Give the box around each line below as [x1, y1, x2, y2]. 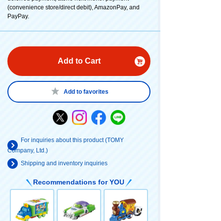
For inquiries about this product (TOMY [21, 137, 124, 144]
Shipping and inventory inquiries [21, 160, 108, 167]
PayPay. [7, 13, 29, 20]
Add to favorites [64, 88, 109, 96]
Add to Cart [57, 57, 101, 66]
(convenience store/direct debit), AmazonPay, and [7, 4, 140, 11]
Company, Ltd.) [7, 147, 48, 154]
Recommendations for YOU [33, 178, 124, 186]
